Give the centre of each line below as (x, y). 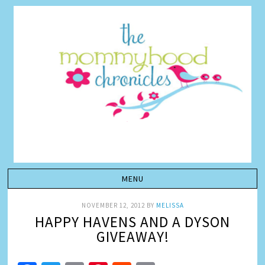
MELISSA (170, 205)
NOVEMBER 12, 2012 (113, 205)
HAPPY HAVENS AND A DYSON (132, 222)
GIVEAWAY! (132, 237)
